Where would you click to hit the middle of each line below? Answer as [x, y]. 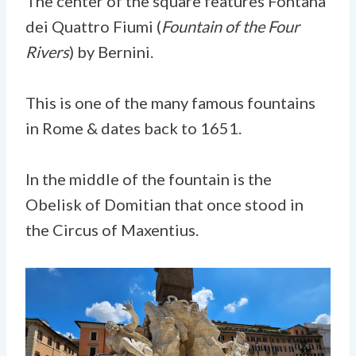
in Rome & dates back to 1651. [133, 128]
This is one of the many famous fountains [170, 102]
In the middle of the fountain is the [149, 178]
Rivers [47, 51]
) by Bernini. [111, 51]
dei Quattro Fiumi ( [93, 26]
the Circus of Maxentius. [112, 229]
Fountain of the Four [230, 26]
